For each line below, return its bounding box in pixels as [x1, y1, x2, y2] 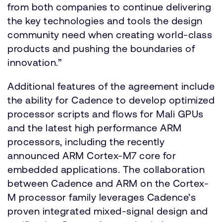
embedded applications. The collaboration [7, 164, 205, 175]
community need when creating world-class [7, 29, 212, 40]
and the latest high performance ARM [7, 122, 182, 133]
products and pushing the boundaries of [7, 43, 195, 54]
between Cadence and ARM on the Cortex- [7, 177, 209, 189]
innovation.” [7, 56, 62, 68]
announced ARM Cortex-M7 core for [7, 150, 176, 161]
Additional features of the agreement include [7, 80, 215, 92]
